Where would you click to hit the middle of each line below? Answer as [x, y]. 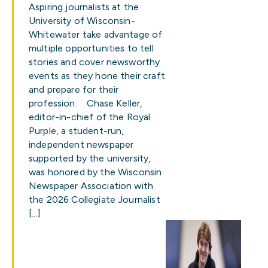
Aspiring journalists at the [84, 7]
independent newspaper [81, 144]
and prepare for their [74, 89]
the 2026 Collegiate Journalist [95, 200]
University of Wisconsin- [82, 21]
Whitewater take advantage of [96, 34]
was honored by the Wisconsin [95, 172]
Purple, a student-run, [77, 131]
